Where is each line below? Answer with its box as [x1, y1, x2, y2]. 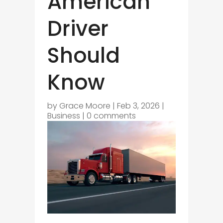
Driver [47, 14, 109, 44]
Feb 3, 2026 [116, 100, 160, 112]
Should [47, 41, 120, 71]
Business [47, 110, 80, 122]
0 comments [86, 110, 136, 122]
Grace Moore [59, 100, 111, 112]
